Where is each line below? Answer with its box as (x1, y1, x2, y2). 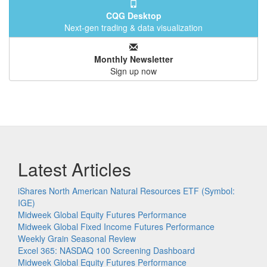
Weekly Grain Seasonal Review (18, 232, 136, 244)
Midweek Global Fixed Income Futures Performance (18, 220, 215, 232)
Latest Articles (18, 156, 131, 182)
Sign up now (110, 64, 157, 77)
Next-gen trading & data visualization (64, 21, 203, 33)
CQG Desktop (105, 9, 162, 21)
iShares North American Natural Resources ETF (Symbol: (18, 184, 235, 197)
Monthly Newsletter (94, 52, 173, 65)
